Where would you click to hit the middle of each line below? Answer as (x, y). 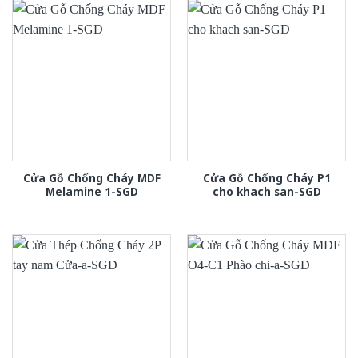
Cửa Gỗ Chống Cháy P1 (267, 178)
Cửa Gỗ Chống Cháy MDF (91, 178)
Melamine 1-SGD (91, 192)
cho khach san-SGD (267, 192)
